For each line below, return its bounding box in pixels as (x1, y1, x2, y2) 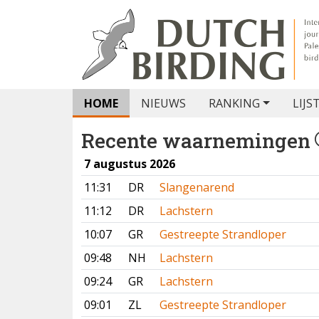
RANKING (209, 95, 260, 111)
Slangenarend (159, 179, 234, 195)
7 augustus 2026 (84, 156, 175, 172)
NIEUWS (141, 95, 186, 111)
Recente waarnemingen (81, 127, 310, 154)
